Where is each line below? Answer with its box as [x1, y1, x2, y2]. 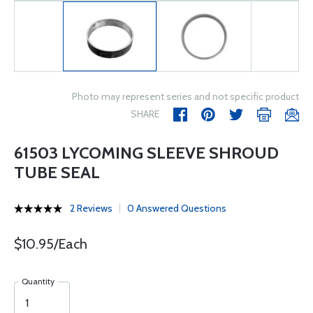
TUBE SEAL [14, 162, 100, 182]
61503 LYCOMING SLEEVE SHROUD [14, 143, 279, 163]
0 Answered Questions [127, 202, 226, 214]
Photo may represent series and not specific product [72, 90, 299, 103]
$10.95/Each [14, 235, 87, 252]
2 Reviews [70, 202, 112, 214]
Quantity [22, 276, 54, 286]
